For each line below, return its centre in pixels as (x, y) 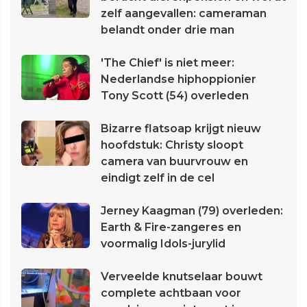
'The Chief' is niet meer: (168, 63)
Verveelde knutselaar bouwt (182, 277)
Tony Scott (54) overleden (175, 96)
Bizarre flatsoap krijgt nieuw (181, 129)
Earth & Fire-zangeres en (171, 228)
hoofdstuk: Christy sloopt (172, 145)
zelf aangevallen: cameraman (184, 14)
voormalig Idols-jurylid (163, 244)
